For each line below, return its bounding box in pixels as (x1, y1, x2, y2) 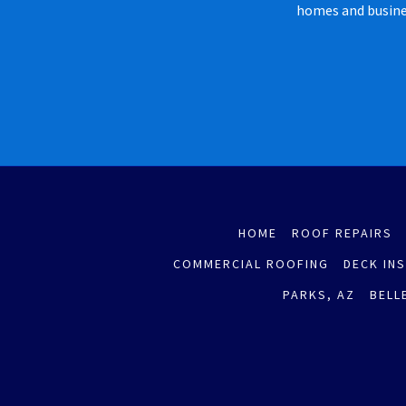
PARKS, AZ (282, 285, 355, 303)
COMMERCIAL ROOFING (173, 255, 330, 272)
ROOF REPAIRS (291, 224, 392, 241)
